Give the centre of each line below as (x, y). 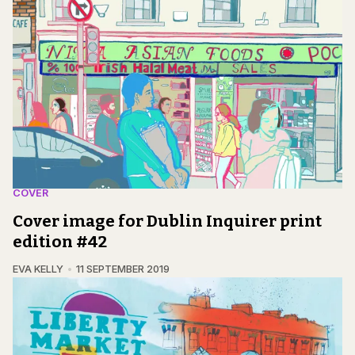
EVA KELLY (38, 269)
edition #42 (60, 241)
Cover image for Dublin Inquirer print (167, 221)
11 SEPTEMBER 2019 (122, 269)
